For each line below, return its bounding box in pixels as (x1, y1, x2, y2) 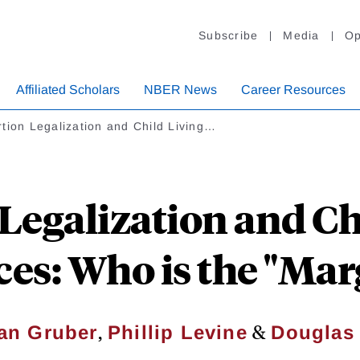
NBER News (144, 83, 217, 97)
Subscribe (198, 29, 259, 43)
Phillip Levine (107, 321, 247, 344)
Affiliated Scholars (16, 83, 120, 97)
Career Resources (241, 83, 346, 97)
